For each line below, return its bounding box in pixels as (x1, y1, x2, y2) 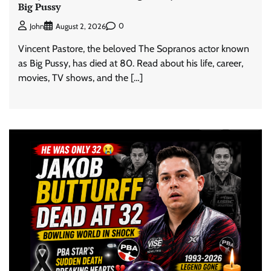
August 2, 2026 (56, 21, 106, 31)
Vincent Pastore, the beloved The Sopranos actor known (18, 42, 249, 54)
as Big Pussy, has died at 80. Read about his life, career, (18, 57, 243, 69)
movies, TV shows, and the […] (18, 71, 143, 83)
